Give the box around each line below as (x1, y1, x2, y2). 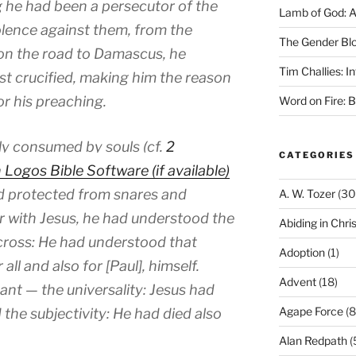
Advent (278, 274, 316, 288)
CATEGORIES (278, 149, 354, 161)
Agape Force (278, 304, 343, 318)
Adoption (278, 245, 325, 259)
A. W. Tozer (278, 186, 335, 200)
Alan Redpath (278, 333, 347, 347)
